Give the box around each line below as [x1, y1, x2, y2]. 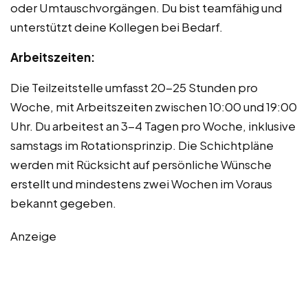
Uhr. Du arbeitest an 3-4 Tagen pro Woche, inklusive [10, 118, 296, 133]
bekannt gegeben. [10, 195, 116, 210]
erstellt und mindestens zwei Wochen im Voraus [10, 175, 272, 191]
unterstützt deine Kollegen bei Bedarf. [10, 19, 223, 34]
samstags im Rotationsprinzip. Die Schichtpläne [10, 137, 274, 153]
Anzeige [10, 228, 56, 243]
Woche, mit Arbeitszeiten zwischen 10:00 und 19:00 [10, 98, 297, 114]
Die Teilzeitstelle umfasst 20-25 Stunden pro [10, 79, 258, 95]
